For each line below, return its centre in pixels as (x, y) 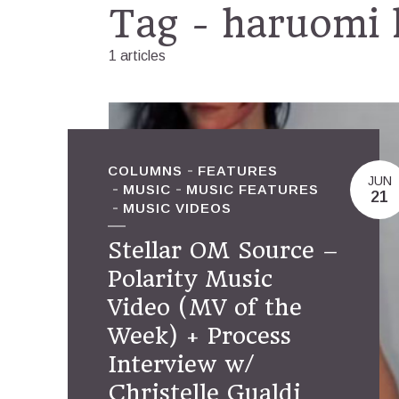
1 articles (137, 56)
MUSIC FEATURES (252, 189)
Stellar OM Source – (223, 250)
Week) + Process (199, 336)
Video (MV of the (205, 307)
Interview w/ (181, 364)
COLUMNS (145, 171)
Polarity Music (190, 279)
